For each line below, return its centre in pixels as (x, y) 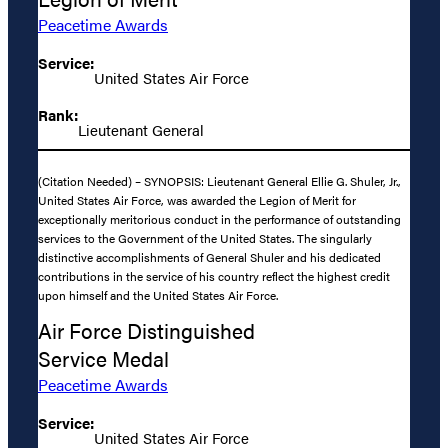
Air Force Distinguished (146, 331)
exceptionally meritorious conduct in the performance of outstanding (219, 218)
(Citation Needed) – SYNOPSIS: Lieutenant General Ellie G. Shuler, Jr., (219, 180)
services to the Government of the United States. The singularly (205, 237)
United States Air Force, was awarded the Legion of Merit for (197, 199)
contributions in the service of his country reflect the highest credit (214, 275)
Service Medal (103, 359)
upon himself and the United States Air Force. (158, 294)
